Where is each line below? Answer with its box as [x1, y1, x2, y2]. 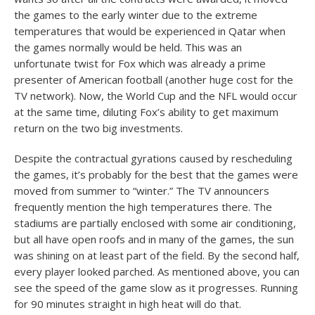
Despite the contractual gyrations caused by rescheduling [14, 151, 292, 165]
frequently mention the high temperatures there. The [14, 200, 272, 214]
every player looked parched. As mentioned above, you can [14, 264, 300, 278]
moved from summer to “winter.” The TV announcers [14, 184, 269, 198]
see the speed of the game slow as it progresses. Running [14, 281, 298, 295]
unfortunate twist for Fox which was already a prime [14, 56, 266, 70]
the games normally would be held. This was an [14, 40, 242, 54]
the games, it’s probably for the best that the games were [14, 167, 298, 181]
